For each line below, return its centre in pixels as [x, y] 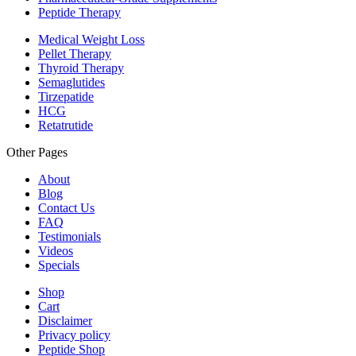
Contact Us [66, 208]
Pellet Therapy [75, 54]
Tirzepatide [66, 97]
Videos [56, 251]
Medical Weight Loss [91, 40]
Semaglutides [72, 83]
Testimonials [70, 237]
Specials [59, 265]
